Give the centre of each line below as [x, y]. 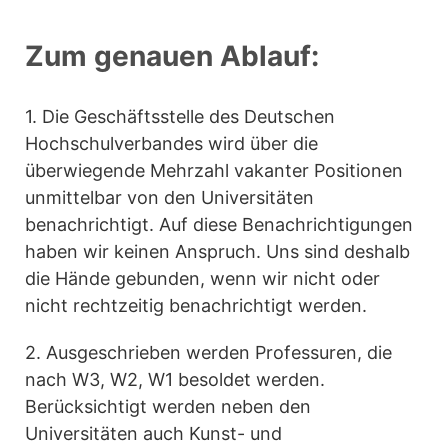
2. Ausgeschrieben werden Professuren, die [208, 353]
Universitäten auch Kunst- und [153, 434]
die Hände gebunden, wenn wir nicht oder [202, 279]
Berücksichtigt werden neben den [168, 407]
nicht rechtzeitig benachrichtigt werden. [196, 306]
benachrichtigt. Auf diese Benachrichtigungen [219, 225]
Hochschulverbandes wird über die [171, 144]
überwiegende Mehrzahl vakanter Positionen [214, 171]
